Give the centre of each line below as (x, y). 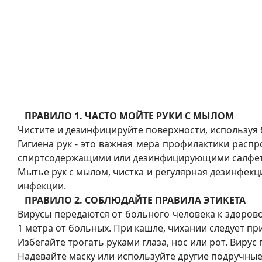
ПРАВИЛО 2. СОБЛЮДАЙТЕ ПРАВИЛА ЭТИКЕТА (135, 200)
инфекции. (42, 186)
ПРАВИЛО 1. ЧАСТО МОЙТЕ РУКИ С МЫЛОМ (129, 116)
